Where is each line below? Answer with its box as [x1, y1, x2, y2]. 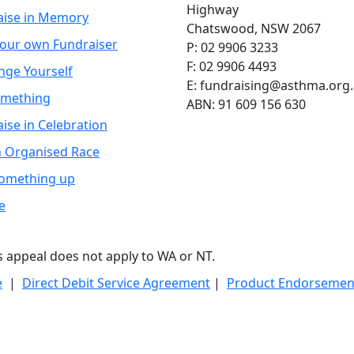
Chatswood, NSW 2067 [186, 19, 321, 37]
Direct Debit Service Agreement [22, 273, 210, 292]
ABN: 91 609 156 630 [186, 95, 306, 113]
